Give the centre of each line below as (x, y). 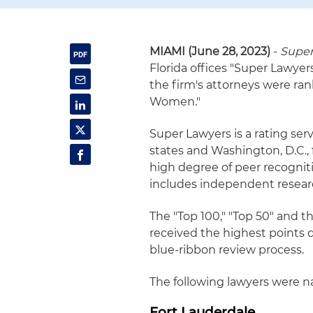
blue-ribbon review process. (227, 250)
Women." (175, 102)
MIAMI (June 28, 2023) (210, 51)
